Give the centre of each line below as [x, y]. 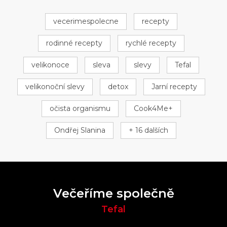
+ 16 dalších [148, 130]
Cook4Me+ [153, 109]
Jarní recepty [174, 87]
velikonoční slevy [55, 87]
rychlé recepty [151, 43]
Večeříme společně [113, 194]
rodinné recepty [74, 43]
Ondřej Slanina [80, 130]
